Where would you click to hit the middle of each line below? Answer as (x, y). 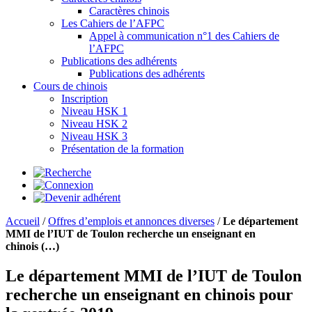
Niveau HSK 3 (94, 136)
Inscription (85, 99)
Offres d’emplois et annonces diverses (131, 221)
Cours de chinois (70, 86)
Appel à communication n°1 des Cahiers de (184, 36)
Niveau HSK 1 (94, 111)
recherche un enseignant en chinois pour (149, 294)
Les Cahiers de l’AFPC (113, 23)
